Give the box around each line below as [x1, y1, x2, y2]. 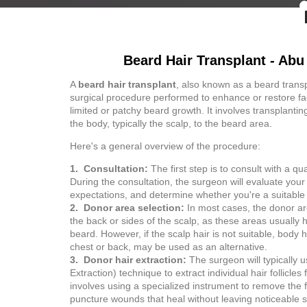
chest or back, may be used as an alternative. [70, 241, 267, 252]
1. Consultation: [70, 163, 148, 174]
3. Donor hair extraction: [70, 254, 186, 265]
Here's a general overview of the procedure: [70, 140, 260, 151]
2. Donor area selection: [70, 202, 184, 213]
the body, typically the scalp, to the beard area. [70, 118, 272, 129]
